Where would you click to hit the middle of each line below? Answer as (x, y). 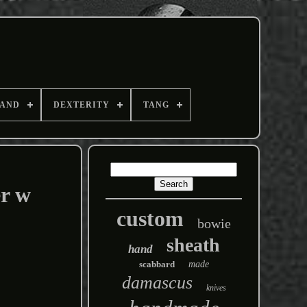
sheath (193, 245)
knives (216, 288)
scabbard (157, 264)
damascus (157, 283)
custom (150, 219)
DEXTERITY (81, 105)
